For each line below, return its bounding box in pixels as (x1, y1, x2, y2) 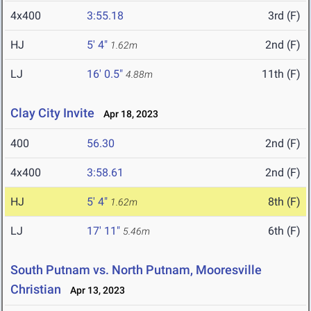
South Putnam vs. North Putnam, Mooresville (10, 262, 262, 278)
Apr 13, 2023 (64, 285, 125, 296)
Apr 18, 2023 (97, 108, 158, 120)
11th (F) (262, 67, 301, 81)
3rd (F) (268, 9, 301, 23)
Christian (10, 282, 61, 297)
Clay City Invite (10, 106, 94, 121)
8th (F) (268, 195, 301, 209)
